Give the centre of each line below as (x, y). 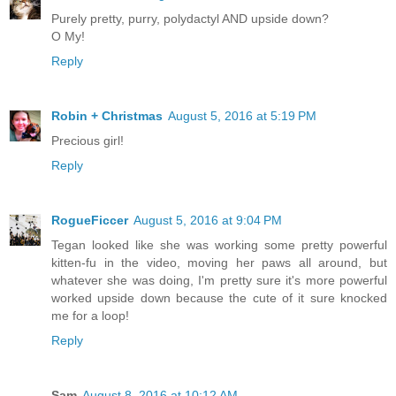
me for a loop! (90, 316)
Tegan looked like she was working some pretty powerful (219, 245)
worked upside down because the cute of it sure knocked (219, 298)
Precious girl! (88, 141)
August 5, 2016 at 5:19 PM (242, 116)
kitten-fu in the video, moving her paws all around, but (219, 263)
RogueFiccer (90, 221)
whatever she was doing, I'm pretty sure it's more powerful (219, 281)
